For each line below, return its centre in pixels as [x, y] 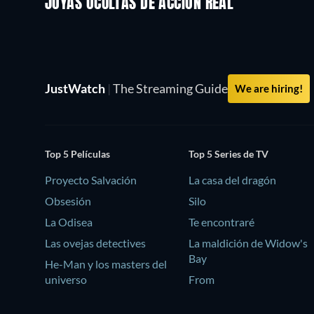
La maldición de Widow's [248, 243]
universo [66, 280]
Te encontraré [222, 222]
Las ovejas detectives [95, 243]
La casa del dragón [233, 180]
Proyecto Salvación [91, 180]
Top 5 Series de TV [229, 154]
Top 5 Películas [77, 154]
